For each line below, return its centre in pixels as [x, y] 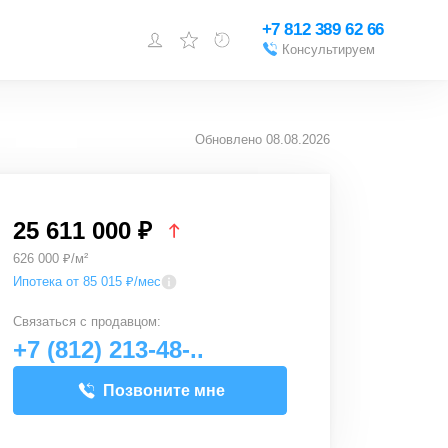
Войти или [142, 88]
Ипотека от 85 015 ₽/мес [87, 281]
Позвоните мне [164, 390]
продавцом [124, 321]
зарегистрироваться [178, 110]
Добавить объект [159, 149]
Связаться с [52, 321]
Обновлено [230, 139]
